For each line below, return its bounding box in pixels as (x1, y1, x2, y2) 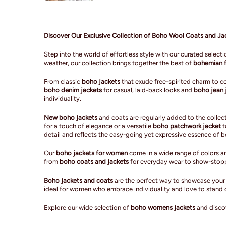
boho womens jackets (131, 203, 195, 211)
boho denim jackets (44, 86, 102, 94)
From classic (44, 77, 82, 85)
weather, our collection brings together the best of (44, 59, 193, 67)
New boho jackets (44, 113, 97, 121)
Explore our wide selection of (44, 203, 131, 211)
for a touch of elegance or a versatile (44, 122, 153, 130)
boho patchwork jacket (153, 122, 221, 130)
